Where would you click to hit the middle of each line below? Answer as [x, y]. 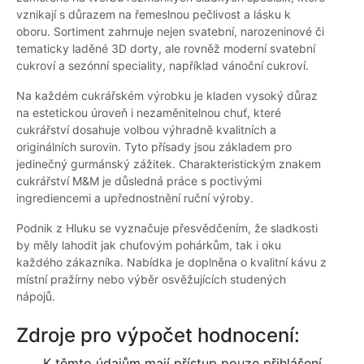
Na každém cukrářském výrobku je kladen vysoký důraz [167, 96]
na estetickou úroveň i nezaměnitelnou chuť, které [149, 113]
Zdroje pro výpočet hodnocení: [158, 336]
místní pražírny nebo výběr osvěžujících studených [151, 279]
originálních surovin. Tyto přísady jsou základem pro [154, 147]
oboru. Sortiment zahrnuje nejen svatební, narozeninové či [170, 32]
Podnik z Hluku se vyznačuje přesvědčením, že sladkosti [167, 228]
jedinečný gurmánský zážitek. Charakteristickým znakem [169, 164]
